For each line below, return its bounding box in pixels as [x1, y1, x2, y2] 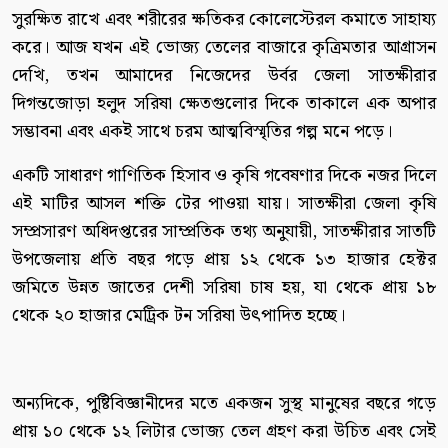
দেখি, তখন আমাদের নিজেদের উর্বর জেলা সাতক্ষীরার [12, 60, 436, 90]
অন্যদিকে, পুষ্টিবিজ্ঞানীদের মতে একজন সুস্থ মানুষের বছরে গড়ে [12, 388, 436, 418]
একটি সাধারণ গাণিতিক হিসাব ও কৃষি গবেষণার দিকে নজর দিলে [12, 160, 436, 190]
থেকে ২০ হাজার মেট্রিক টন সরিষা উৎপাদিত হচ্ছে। [12, 300, 345, 330]
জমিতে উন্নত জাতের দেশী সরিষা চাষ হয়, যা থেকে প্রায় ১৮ [12, 272, 436, 302]
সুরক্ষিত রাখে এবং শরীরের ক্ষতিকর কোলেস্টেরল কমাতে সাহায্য [12, 4, 436, 34]
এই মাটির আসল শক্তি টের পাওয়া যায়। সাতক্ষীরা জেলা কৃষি [12, 188, 436, 218]
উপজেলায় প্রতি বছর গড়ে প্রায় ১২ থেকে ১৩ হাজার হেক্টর [12, 244, 436, 274]
